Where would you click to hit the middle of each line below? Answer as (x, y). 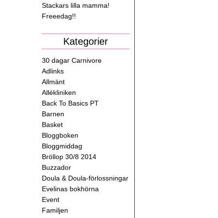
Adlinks (53, 71)
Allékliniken (59, 92)
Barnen (53, 114)
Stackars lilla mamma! (76, 5)
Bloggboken (60, 135)
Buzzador (56, 167)
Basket (52, 125)
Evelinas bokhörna (70, 189)
